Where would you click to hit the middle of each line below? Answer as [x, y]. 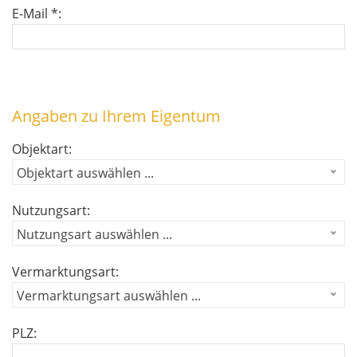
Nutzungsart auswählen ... [94, 234]
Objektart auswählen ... [85, 173]
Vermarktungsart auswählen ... [109, 296]
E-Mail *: [37, 14]
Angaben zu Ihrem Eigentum [116, 116]
